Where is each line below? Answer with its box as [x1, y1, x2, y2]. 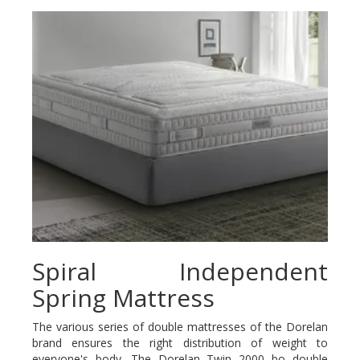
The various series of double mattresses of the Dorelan [32, 318, 328, 334]
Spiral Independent [32, 254, 328, 288]
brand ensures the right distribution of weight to [32, 334, 328, 350]
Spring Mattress [32, 280, 215, 314]
